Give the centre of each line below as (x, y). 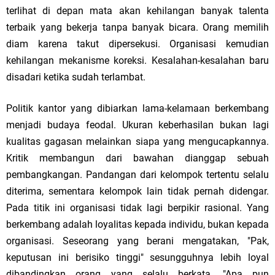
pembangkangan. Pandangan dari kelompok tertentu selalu (137, 175)
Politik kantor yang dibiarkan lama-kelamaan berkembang (137, 108)
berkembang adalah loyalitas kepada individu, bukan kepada (137, 224)
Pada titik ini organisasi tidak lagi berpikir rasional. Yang (137, 208)
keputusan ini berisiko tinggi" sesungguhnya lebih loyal (137, 258)
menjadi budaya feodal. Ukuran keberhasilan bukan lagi (137, 125)
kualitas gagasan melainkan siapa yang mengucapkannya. (137, 141)
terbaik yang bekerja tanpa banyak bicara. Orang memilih (137, 27)
